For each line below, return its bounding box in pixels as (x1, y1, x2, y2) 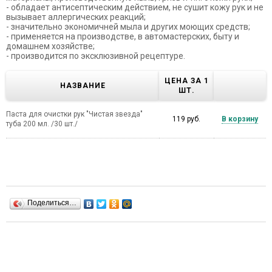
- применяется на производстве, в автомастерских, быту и (6, 31, 239, 41)
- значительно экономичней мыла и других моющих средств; (6, 21, 250, 32)
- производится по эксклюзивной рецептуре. (6, 50, 185, 61)
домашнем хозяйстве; (6, 41, 95, 51)
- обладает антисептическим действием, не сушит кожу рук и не (6, 2, 263, 12)
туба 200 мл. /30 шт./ (6, 119, 78, 128)
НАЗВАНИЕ (59, 81, 106, 90)
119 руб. (172, 114, 200, 123)
